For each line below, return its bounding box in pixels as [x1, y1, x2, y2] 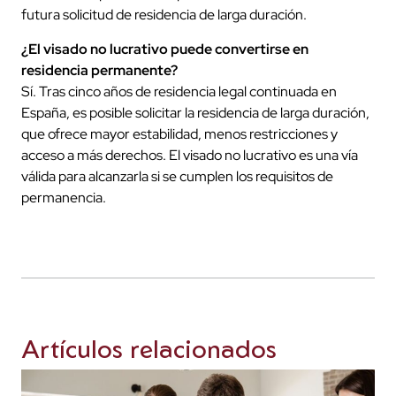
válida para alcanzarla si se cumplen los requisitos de [21, 166, 333, 186]
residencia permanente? [21, 60, 178, 80]
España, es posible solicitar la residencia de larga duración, [21, 103, 369, 122]
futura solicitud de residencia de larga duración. [21, 5, 307, 25]
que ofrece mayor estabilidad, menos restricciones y [21, 124, 338, 143]
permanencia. [21, 187, 106, 207]
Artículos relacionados [21, 339, 277, 365]
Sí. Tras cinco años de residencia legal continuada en [21, 81, 337, 101]
